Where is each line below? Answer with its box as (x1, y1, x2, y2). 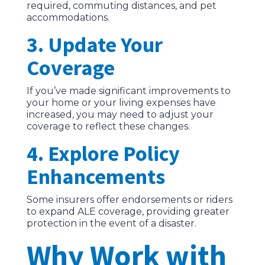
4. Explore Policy (26, 140, 180, 167)
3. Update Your (26, 31, 163, 59)
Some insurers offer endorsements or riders (26, 194, 232, 206)
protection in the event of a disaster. (26, 218, 196, 230)
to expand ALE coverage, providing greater (26, 206, 230, 218)
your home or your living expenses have (26, 97, 216, 109)
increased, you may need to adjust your (26, 109, 214, 121)
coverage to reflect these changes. (26, 121, 190, 132)
